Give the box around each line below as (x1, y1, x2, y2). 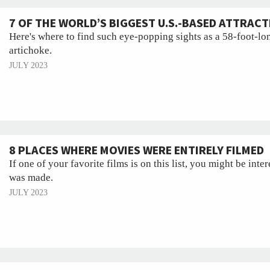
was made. (9, 172, 53, 183)
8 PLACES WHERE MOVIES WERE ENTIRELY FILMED (9, 142, 264, 159)
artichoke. (9, 45, 52, 56)
